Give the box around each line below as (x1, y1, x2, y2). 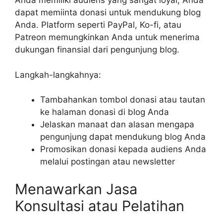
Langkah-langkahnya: (15, 69, 101, 80)
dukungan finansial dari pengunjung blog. (15, 45, 179, 55)
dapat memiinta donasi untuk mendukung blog (15, 7, 201, 18)
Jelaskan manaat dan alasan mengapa (40, 119, 194, 130)
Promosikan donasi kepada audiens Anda (40, 144, 206, 155)
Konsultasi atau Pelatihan (15, 197, 184, 215)
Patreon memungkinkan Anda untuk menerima (15, 32, 200, 43)
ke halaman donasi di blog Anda (40, 107, 169, 117)
